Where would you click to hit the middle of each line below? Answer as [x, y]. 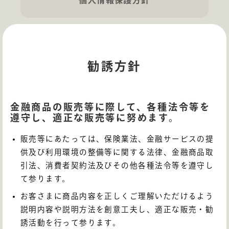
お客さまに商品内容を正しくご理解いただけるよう [117, 196]
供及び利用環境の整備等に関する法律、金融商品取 [117, 152]
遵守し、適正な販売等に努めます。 [95, 118]
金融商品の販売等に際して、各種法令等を [110, 107]
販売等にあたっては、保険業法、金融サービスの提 [117, 139]
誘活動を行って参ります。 [71, 222]
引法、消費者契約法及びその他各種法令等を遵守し [117, 166]
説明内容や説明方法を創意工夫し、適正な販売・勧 [117, 209]
